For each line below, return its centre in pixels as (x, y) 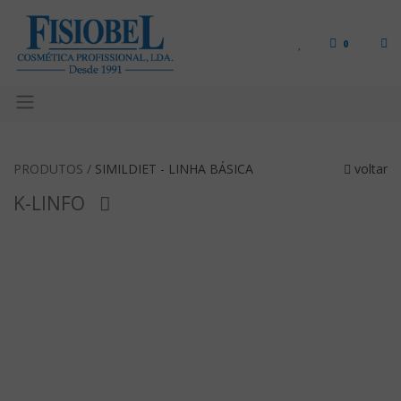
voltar (369, 169)
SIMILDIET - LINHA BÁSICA (174, 169)
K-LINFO (49, 203)
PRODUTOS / (54, 169)
